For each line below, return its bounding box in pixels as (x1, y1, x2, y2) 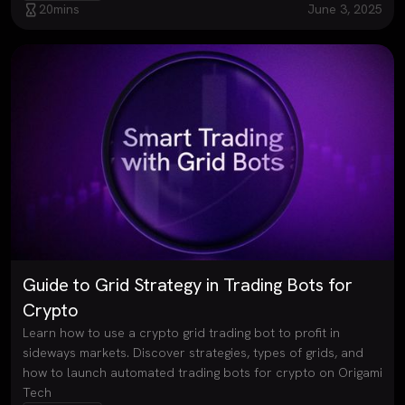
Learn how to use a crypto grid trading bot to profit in (22, 324, 340, 341)
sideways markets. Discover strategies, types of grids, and (22, 344, 363, 361)
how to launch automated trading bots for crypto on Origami (22, 363, 382, 381)
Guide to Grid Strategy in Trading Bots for (22, 272, 353, 297)
